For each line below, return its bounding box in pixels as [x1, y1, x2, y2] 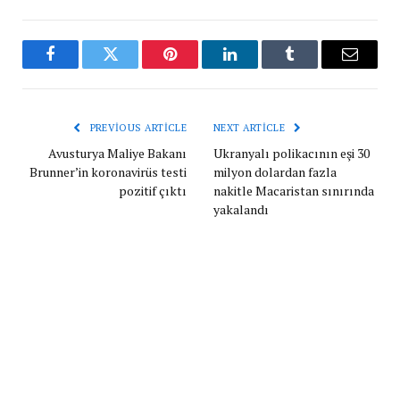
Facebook [49, 59, 112, 76]
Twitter [109, 59, 155, 76]
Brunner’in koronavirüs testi [29, 162, 187, 180]
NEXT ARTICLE [213, 121, 288, 134]
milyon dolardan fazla [213, 162, 337, 180]
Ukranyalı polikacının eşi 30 [213, 144, 370, 162]
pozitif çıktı [119, 181, 187, 199]
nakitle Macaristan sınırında [213, 181, 374, 199]
